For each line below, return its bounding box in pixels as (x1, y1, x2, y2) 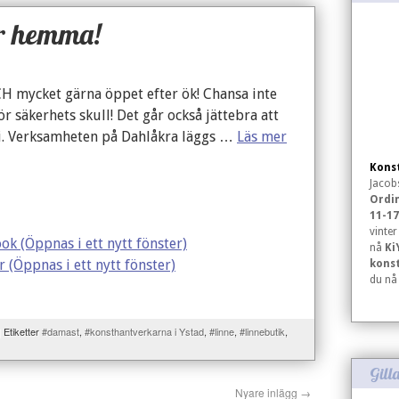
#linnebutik (240, 324, 285, 338)
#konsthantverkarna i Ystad (85, 324, 204, 338)
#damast (42, 324, 79, 338)
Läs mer (237, 128, 287, 145)
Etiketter (4, 324, 39, 338)
